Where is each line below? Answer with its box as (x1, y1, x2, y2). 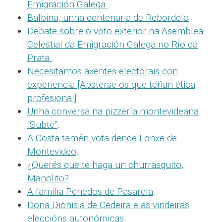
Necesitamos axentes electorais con (27, 65, 178, 77)
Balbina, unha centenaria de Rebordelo (27, 12, 189, 23)
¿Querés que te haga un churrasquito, (27, 159, 183, 170)
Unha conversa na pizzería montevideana (27, 106, 199, 117)
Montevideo (27, 146, 76, 157)
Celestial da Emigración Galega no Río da (27, 39, 198, 50)
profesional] (27, 92, 76, 104)
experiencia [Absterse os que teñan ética (27, 79, 195, 90)
